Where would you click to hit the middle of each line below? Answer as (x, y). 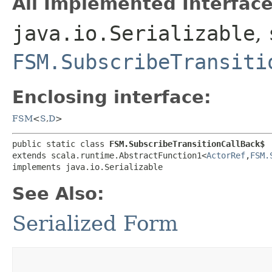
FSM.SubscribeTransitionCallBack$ (187, 144)
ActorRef (226, 155)
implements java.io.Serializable (87, 167)
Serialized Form (95, 223)
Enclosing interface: (112, 97)
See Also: (58, 193)
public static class (61, 144)
